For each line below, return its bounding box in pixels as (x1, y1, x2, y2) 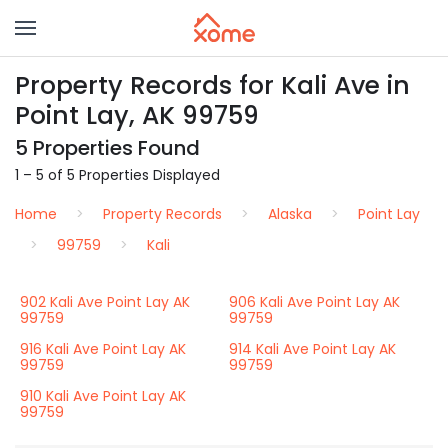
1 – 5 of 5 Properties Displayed (15, 165, 220, 185)
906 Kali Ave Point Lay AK (229, 292, 400, 312)
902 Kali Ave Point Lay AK (20, 292, 190, 312)
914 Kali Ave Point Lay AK (229, 339, 396, 359)
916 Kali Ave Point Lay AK (20, 339, 186, 359)
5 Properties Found (15, 134, 200, 162)
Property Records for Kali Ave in (15, 68, 410, 103)
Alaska (268, 204, 312, 224)
